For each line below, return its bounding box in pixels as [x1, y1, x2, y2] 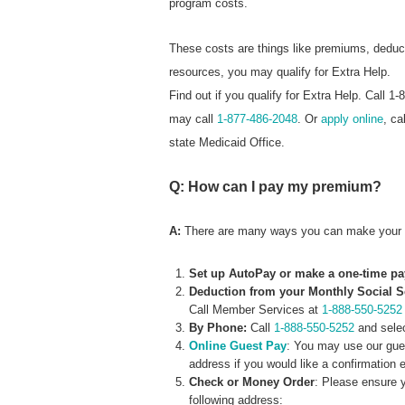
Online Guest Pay [189, 339, 287, 353]
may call [169, 112, 217, 127]
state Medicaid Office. [169, 136, 285, 150]
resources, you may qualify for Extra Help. [169, 65, 391, 80]
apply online [321, 112, 383, 127]
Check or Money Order [189, 375, 316, 390]
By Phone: [189, 321, 248, 335]
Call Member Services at [189, 303, 323, 317]
